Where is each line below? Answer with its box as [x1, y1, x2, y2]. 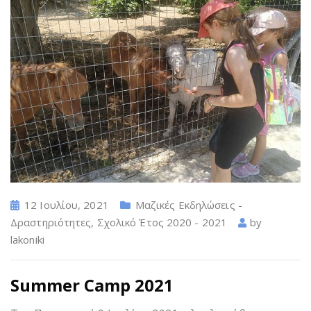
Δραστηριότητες [10, 215, 92, 230]
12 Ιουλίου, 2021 [24, 198, 109, 212]
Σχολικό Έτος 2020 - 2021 [96, 215, 228, 230]
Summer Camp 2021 [10, 274, 174, 297]
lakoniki [10, 233, 44, 247]
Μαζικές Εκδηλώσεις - [135, 198, 242, 212]
